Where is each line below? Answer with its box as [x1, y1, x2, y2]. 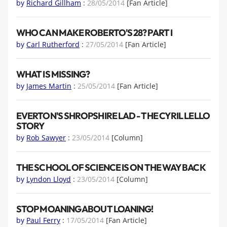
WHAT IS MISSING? [16, 68, 90, 81]
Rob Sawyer [26, 132, 66, 142]
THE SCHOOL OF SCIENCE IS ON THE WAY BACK [16, 162, 206, 174]
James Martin [26, 81, 71, 91]
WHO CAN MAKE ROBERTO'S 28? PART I [16, 27, 172, 39]
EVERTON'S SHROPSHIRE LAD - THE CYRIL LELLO [16, 110, 210, 122]
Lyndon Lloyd [26, 174, 71, 184]
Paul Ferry [26, 215, 60, 225]
